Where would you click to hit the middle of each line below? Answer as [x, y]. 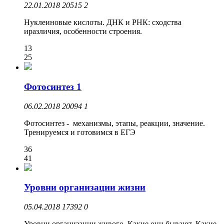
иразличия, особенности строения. [83, 31]
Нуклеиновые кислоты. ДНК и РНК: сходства [103, 22]
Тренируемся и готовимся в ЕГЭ [80, 132]
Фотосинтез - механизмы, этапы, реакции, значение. [114, 123]
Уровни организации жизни [85, 187]
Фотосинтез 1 [53, 86]
